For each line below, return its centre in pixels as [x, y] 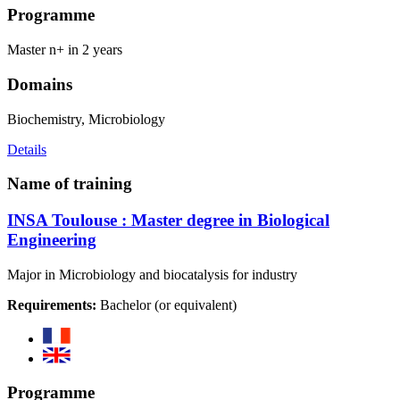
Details [27, 149]
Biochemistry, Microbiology [86, 119]
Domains [40, 84]
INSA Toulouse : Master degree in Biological [168, 221]
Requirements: [52, 304]
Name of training [70, 184]
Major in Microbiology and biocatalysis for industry [152, 274]
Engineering [52, 240]
